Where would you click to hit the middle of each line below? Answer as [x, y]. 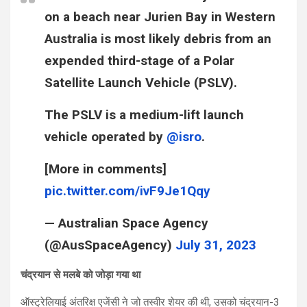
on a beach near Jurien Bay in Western [160, 16]
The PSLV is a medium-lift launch [144, 114]
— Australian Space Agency [126, 223]
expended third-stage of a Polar [139, 60]
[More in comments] [106, 169]
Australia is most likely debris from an [158, 38]
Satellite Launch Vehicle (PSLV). [141, 82]
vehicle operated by [106, 136]
